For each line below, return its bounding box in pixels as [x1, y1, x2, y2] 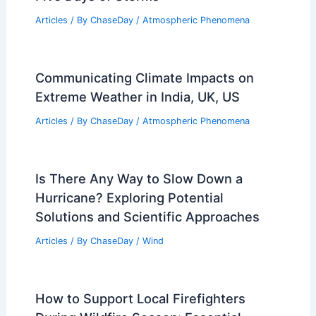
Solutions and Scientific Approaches [35, 208, 260, 224]
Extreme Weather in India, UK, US [35, 89, 240, 105]
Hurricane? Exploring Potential [35, 189, 224, 205]
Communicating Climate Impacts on [35, 70, 254, 86]
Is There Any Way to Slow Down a [35, 170, 243, 186]
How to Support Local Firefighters [35, 290, 245, 306]
